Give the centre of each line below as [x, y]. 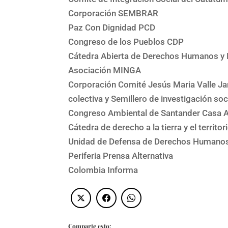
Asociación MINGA [105, 70]
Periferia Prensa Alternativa [121, 155]
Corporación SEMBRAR [113, 13]
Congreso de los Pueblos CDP [126, 41]
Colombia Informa [103, 170]
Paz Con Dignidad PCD [112, 27]
